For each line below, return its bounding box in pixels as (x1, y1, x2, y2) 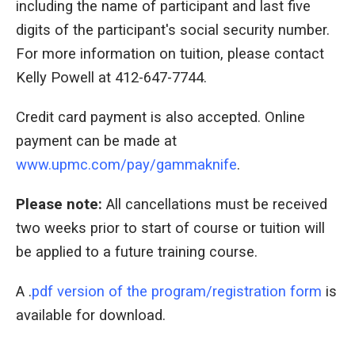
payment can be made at (16, 132, 177, 151)
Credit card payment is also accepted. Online (16, 109, 305, 127)
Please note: (16, 196, 102, 214)
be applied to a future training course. (16, 243, 258, 261)
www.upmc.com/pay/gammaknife (16, 156, 237, 174)
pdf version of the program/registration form (32, 283, 322, 301)
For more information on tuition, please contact (16, 45, 324, 63)
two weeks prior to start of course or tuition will (16, 219, 325, 238)
